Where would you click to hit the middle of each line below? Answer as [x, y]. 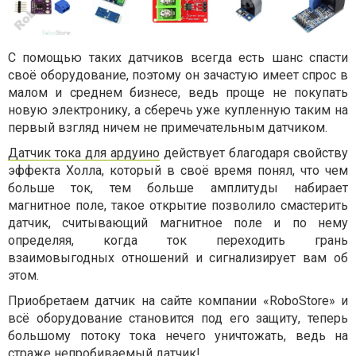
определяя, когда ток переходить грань [178, 241]
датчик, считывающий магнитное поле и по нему [178, 223]
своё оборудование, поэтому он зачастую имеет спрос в [178, 75]
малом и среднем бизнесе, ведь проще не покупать [178, 93]
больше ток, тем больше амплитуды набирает [178, 188]
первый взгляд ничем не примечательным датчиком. [168, 128]
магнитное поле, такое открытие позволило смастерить [178, 206]
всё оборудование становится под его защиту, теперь [178, 319]
